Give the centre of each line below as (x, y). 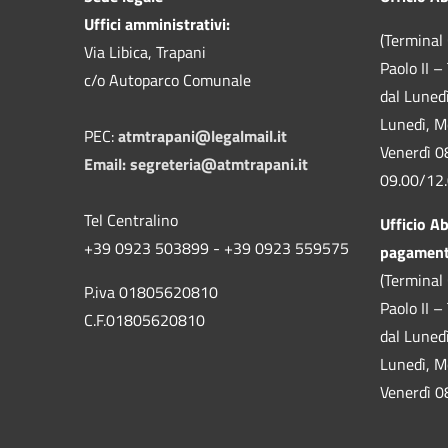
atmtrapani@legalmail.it (202, 135)
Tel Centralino (131, 219)
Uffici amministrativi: (157, 23)
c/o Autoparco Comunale (167, 79)
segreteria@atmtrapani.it (219, 163)
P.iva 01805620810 (151, 291)
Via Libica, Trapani (145, 51)
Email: (107, 163)
